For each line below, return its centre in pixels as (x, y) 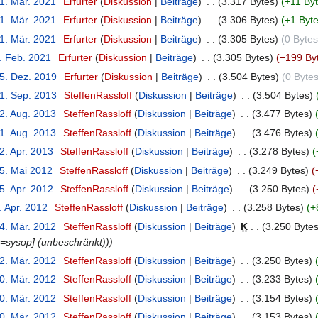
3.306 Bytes (248, 20)
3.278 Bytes (279, 152)
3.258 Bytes (273, 208)
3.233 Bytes (282, 279)
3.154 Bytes (282, 298)
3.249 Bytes (278, 170)
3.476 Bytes (282, 132)
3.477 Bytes (282, 114)
